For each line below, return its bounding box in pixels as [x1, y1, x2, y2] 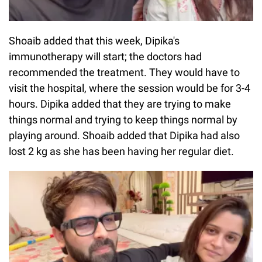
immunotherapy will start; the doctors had [9, 50, 202, 63]
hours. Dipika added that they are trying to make [9, 98, 231, 110]
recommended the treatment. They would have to [9, 66, 240, 78]
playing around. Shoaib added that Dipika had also [9, 129, 240, 142]
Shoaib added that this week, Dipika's [9, 35, 180, 47]
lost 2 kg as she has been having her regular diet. [9, 145, 236, 157]
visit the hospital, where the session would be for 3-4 [9, 82, 250, 94]
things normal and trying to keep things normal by [9, 113, 237, 126]
